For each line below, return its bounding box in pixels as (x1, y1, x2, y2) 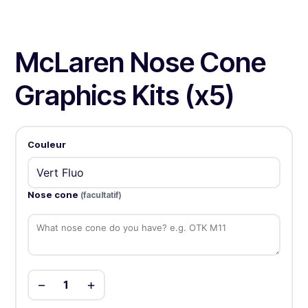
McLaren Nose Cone (15, 45, 267, 80)
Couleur (27, 138, 66, 150)
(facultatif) (80, 189, 122, 200)
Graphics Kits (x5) (15, 78, 235, 113)
